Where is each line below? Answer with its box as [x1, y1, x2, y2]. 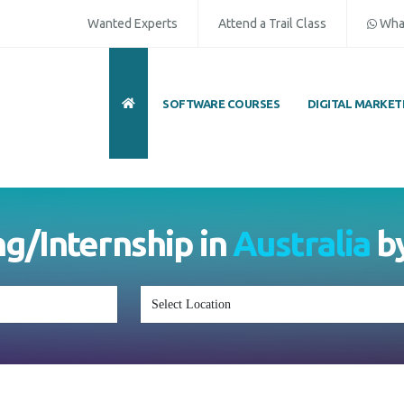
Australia [233, 224, 370, 262]
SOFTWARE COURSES [162, 96, 280, 110]
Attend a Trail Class [218, 16, 326, 31]
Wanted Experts [87, 16, 178, 31]
